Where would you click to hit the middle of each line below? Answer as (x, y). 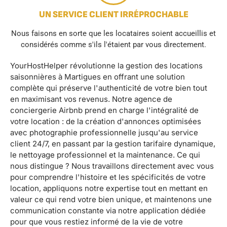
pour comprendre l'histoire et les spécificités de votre (108, 177)
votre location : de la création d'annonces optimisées (106, 121)
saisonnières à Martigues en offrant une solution (98, 77)
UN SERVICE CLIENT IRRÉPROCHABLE (113, 14)
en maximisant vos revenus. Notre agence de (91, 99)
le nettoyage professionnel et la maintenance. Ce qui (105, 155)
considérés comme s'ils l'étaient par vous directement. (113, 44)
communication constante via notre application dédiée (108, 210)
